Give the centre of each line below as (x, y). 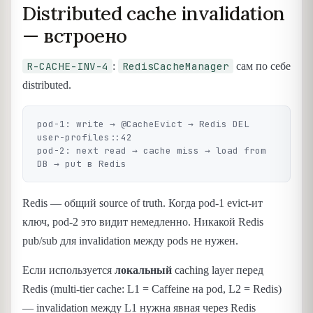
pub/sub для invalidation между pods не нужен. (130, 241)
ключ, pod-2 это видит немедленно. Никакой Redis (143, 222)
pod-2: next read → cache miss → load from (152, 151)
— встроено (75, 35)
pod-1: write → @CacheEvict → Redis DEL (143, 124)
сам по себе (262, 66)
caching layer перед (218, 270)
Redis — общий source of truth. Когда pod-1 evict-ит (143, 203)
